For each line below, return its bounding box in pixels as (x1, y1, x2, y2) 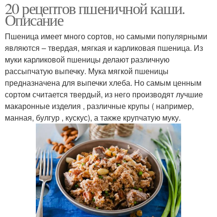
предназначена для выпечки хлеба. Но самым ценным (5, 77, 201, 88)
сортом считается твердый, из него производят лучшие (5, 88, 203, 100)
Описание (5, 9, 63, 30)
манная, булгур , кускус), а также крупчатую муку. (5, 111, 181, 123)
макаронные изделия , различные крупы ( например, (5, 100, 194, 111)
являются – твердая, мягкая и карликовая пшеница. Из (5, 42, 203, 53)
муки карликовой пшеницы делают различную (5, 53, 170, 65)
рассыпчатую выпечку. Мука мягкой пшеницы (5, 65, 169, 77)
